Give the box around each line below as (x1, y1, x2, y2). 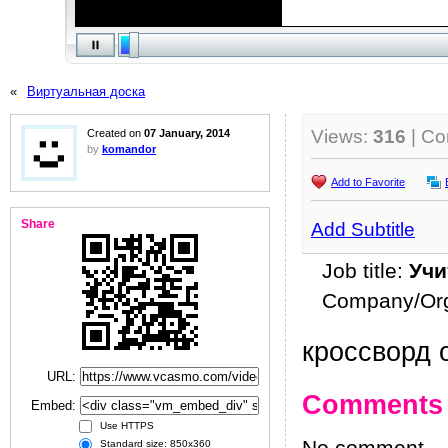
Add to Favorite (331, 176, 405, 188)
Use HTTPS (97, 420, 154, 432)
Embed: (31, 398, 80, 413)
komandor (102, 143, 156, 155)
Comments (302, 390, 443, 420)
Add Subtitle (311, 219, 415, 240)
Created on (87, 127, 144, 139)
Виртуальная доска (27, 84, 145, 99)
